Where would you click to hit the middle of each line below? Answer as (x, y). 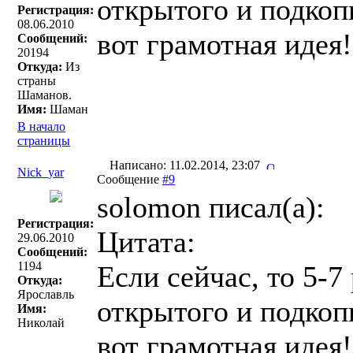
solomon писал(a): (211, 207)
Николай (41, 323)
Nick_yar (41, 172)
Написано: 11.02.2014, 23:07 (186, 165)
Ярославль (46, 294)
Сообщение (130, 179)
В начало (41, 126)
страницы (44, 141)
